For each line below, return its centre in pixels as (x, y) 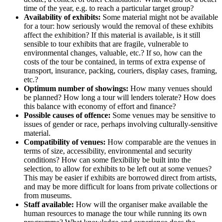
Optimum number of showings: (76, 88)
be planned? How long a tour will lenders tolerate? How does (120, 97)
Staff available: (49, 204)
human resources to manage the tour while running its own (115, 213)
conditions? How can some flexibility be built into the (107, 160)
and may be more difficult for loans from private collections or (120, 186)
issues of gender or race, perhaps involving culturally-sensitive (121, 124)
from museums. (48, 195)
